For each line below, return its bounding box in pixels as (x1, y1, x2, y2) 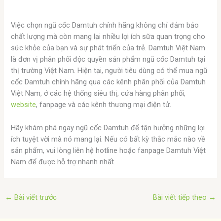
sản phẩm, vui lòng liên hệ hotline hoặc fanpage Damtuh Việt (11, 146, 206, 155)
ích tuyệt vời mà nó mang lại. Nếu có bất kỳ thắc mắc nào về (11, 134, 206, 144)
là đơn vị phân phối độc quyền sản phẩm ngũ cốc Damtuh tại (11, 55, 206, 64)
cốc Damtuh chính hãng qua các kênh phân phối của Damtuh (11, 77, 206, 87)
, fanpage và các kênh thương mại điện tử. (36, 100, 172, 110)
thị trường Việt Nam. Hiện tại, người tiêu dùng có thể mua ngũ (11, 66, 208, 75)
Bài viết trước (12, 193, 57, 202)
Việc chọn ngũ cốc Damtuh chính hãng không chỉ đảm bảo (11, 21, 199, 30)
